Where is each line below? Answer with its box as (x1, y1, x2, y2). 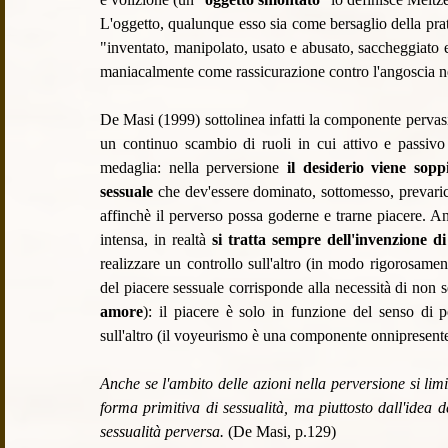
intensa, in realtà (100, 231, 212, 249)
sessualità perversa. (100, 423, 224, 441)
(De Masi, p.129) (224, 423, 336, 441)
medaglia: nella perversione (100, 159, 287, 177)
